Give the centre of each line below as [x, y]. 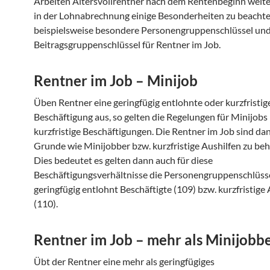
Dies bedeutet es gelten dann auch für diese [123, 160]
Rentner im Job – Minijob [116, 80]
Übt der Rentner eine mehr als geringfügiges [124, 261]
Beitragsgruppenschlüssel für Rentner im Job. [127, 44]
